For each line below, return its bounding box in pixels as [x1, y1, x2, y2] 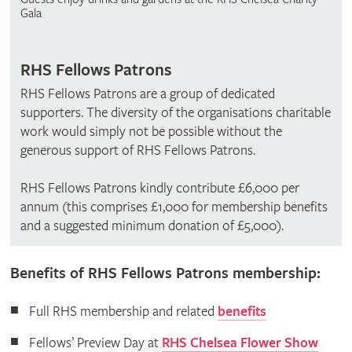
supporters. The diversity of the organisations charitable [20, 104, 331, 121]
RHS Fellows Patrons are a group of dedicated [20, 85, 275, 102]
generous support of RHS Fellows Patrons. [20, 141, 255, 159]
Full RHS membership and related [28, 302, 218, 320]
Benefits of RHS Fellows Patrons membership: [9, 264, 321, 283]
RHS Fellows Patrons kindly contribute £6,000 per [20, 179, 299, 196]
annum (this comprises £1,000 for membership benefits [20, 198, 328, 215]
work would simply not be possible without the [20, 123, 282, 140]
